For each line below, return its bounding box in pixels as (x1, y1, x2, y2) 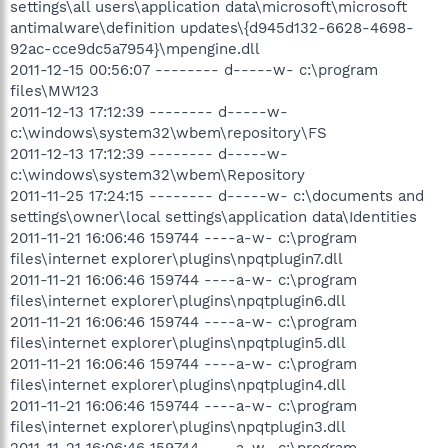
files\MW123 (10, 81, 99, 100)
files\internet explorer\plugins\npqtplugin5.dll (10, 333, 346, 352)
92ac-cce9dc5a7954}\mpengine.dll (10, 39, 260, 58)
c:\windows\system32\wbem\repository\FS (10, 123, 327, 142)
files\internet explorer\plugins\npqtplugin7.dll (10, 249, 343, 268)
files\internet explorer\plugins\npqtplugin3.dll (10, 417, 346, 436)
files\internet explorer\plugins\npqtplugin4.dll (10, 375, 346, 394)
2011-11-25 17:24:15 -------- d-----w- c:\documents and (10, 186, 424, 205)
